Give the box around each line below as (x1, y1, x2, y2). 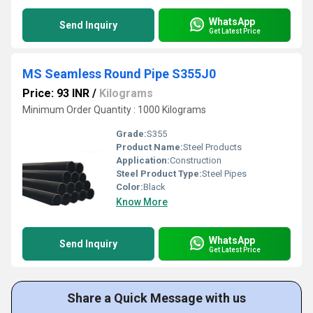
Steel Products (183, 142, 242, 152)
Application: (116, 155, 170, 166)
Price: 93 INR (22, 87, 89, 100)
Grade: (116, 129, 147, 139)
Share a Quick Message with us (67, 291, 246, 305)
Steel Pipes (202, 168, 247, 179)
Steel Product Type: (116, 168, 202, 179)
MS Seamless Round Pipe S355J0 (22, 66, 216, 81)
